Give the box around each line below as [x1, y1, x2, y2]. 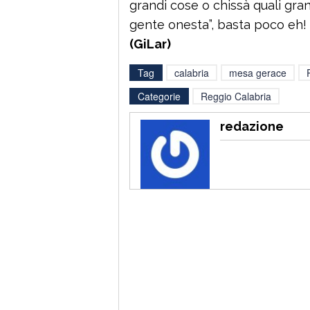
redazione [220, 118, 284, 134]
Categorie [138, 89, 181, 103]
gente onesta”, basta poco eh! [129, 17, 307, 32]
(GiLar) [129, 36, 171, 51]
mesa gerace [229, 65, 286, 80]
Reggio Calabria [201, 89, 271, 103]
